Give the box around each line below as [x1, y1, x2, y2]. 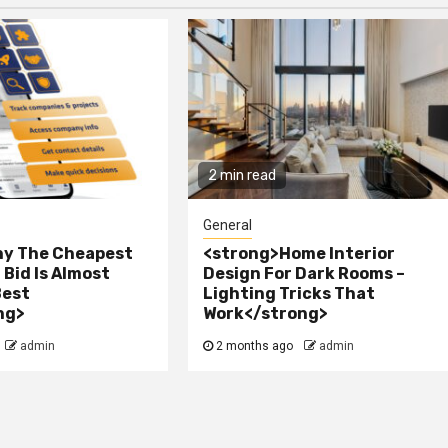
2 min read [208, 167, 277, 185]
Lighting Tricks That [203, 284, 376, 304]
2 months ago [213, 339, 297, 354]
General [203, 217, 253, 234]
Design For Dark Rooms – [203, 264, 406, 284]
